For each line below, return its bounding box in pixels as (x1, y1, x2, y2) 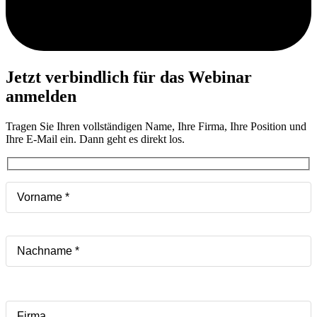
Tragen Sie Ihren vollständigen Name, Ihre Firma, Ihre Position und (6, 120, 306, 132)
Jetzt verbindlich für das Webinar (6, 67, 252, 86)
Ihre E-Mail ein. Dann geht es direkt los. (6, 132, 185, 145)
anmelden (6, 86, 76, 105)
